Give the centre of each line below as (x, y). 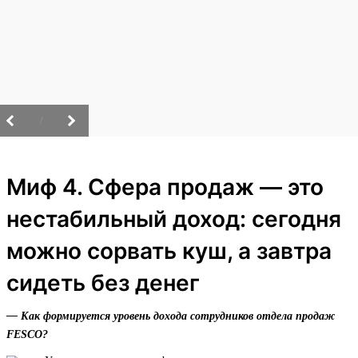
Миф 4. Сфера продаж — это (165, 187)
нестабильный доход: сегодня (174, 219)
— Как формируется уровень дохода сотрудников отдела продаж (171, 316)
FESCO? (27, 335)
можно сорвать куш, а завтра (169, 251)
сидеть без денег (103, 283)
